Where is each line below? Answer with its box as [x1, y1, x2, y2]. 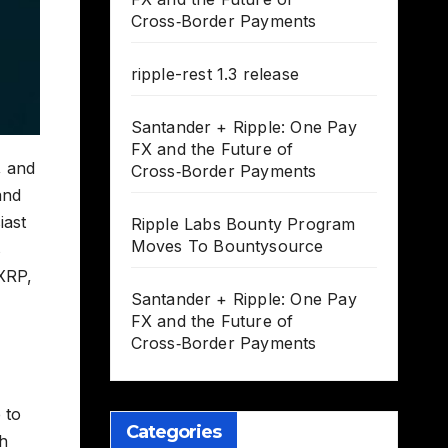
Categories [125, 421, 222, 444]
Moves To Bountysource [130, 236, 324, 257]
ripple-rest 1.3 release [130, 64, 300, 85]
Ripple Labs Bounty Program [130, 214, 356, 235]
